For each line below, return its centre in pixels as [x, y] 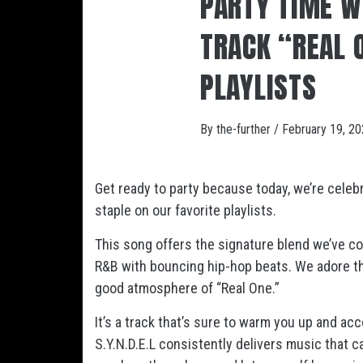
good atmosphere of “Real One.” [187, 288]
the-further [245, 129]
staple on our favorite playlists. [186, 210]
